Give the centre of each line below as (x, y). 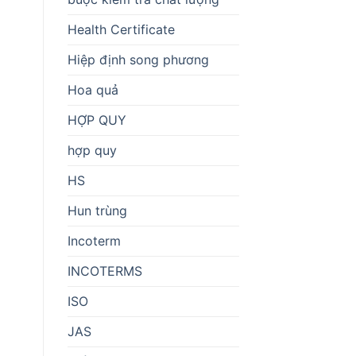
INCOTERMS (104, 271)
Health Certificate (121, 29)
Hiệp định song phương (138, 59)
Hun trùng (97, 210)
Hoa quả (93, 89)
